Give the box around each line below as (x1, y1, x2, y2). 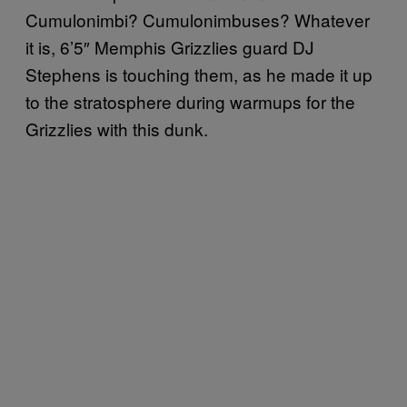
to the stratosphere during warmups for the (25, 88, 355, 114)
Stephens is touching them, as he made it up (25, 61, 372, 86)
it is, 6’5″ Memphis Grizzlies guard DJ (25, 34, 314, 59)
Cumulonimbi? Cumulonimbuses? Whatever (25, 6, 370, 32)
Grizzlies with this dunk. (25, 115, 208, 141)
